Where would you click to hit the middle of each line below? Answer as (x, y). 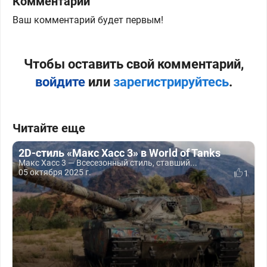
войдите (60, 82)
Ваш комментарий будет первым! (88, 20)
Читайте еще (49, 128)
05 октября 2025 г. (55, 172)
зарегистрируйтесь (171, 82)
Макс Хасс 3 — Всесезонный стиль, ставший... (108, 163)
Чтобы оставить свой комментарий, (133, 64)
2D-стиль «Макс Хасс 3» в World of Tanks (119, 153)
